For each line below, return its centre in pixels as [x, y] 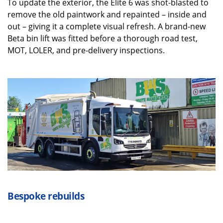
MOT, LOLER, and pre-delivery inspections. [86, 50]
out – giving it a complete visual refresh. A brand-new [107, 26]
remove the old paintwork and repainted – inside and [107, 14]
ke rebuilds [59, 196]
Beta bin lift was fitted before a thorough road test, [103, 38]
